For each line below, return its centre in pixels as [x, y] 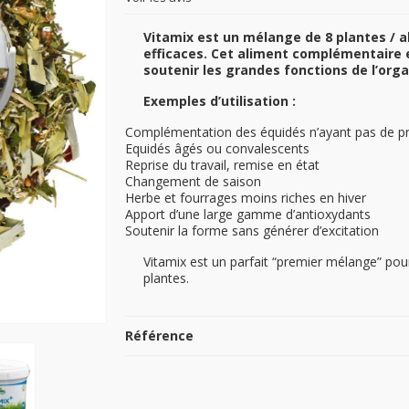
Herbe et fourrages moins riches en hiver [246, 198]
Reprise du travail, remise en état [225, 165]
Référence [160, 336]
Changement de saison [194, 182]
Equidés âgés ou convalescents [218, 149]
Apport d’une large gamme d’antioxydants [248, 215]
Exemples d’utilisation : [222, 101]
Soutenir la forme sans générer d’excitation [252, 231]
